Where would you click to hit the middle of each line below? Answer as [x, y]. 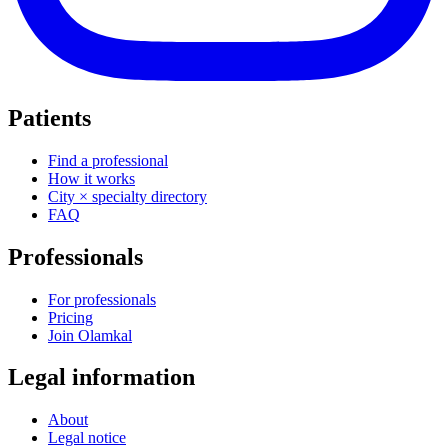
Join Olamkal [90, 335]
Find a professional [108, 160]
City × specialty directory [127, 196]
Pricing [70, 317]
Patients [49, 117]
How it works [91, 178]
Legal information [101, 377]
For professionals [102, 299]
